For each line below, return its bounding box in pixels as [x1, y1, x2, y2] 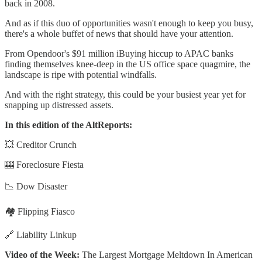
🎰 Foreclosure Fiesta [5, 160, 84, 170]
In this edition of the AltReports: [5, 120, 132, 130]
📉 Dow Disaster [5, 181, 67, 192]
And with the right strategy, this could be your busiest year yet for [5, 89, 246, 100]
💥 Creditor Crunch [5, 140, 77, 150]
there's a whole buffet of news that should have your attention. [5, 29, 233, 39]
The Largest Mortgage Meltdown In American [80, 250, 253, 260]
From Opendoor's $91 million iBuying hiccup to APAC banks [5, 49, 233, 59]
